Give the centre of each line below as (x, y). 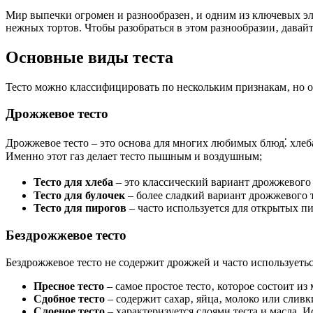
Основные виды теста (89, 57)
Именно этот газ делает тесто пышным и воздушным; (134, 156)
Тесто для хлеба (73, 182)
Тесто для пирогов (80, 208)
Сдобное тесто (69, 298)
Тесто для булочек (79, 196)
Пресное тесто (69, 286)
